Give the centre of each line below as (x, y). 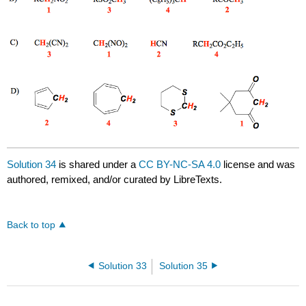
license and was (258, 164)
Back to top (31, 225)
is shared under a (98, 164)
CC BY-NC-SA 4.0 (180, 164)
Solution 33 (123, 266)
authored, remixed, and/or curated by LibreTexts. (115, 179)
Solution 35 (183, 266)
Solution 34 (32, 164)
